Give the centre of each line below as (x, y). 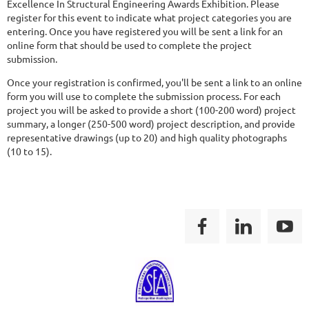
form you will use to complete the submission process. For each (144, 96)
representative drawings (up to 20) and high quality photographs (147, 137)
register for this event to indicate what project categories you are (149, 17)
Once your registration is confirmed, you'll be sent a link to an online (154, 82)
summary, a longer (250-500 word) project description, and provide (151, 123)
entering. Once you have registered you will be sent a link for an (145, 31)
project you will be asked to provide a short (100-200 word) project (151, 110)
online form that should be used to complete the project (129, 45)
